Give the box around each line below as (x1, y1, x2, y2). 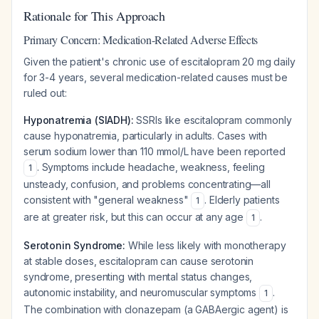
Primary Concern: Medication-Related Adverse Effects (23, 32, 258, 47)
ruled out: (23, 87, 67, 99)
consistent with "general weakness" (23, 194, 192, 206)
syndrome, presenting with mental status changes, (23, 271, 253, 283)
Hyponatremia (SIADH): (23, 114, 134, 126)
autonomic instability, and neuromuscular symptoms (23, 286, 259, 298)
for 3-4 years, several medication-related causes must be (23, 71, 288, 83)
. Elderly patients (204, 194, 280, 206)
